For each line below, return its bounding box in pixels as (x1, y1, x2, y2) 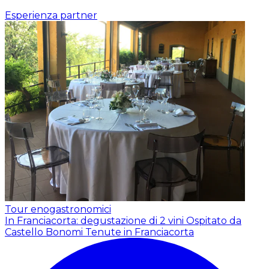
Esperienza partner (5, 10, 97, 22)
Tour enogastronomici (5, 204, 111, 216)
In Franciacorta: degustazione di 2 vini (5, 215, 186, 227)
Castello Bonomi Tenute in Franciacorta (5, 226, 194, 238)
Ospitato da (186, 215, 241, 227)
